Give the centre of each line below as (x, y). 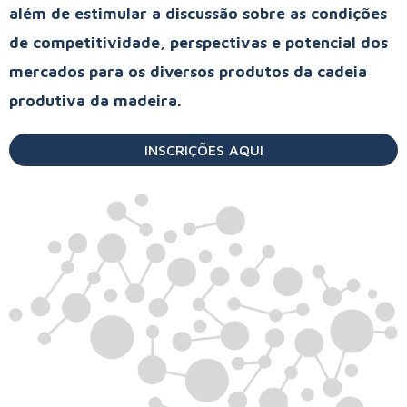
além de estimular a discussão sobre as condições (198, 14)
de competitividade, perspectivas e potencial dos (199, 43)
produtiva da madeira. (95, 101)
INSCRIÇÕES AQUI (203, 150)
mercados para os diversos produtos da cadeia (188, 72)
